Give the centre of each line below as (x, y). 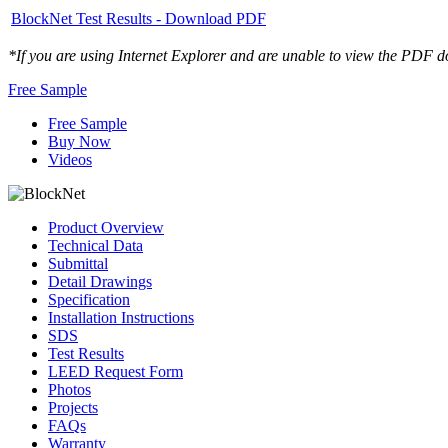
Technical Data (95, 245)
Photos (69, 389)
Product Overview (106, 227)
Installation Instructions (121, 317)
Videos (70, 159)
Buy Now (79, 141)
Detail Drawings (100, 281)
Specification (89, 299)
